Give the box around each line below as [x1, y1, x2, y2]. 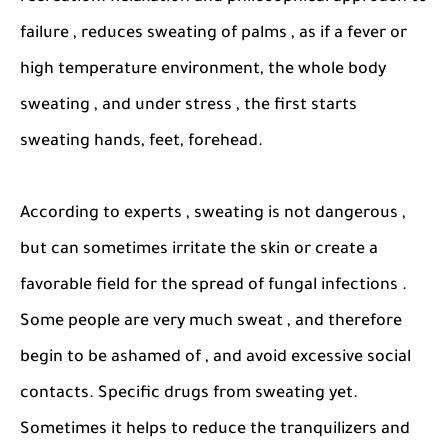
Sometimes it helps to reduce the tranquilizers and [20, 421, 410, 439]
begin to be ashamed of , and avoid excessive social [20, 349, 411, 367]
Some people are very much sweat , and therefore [20, 313, 402, 331]
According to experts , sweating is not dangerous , [20, 205, 406, 223]
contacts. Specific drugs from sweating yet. [20, 385, 358, 403]
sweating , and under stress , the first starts [20, 97, 357, 115]
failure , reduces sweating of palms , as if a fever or [20, 25, 407, 43]
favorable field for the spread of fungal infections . [20, 277, 407, 295]
